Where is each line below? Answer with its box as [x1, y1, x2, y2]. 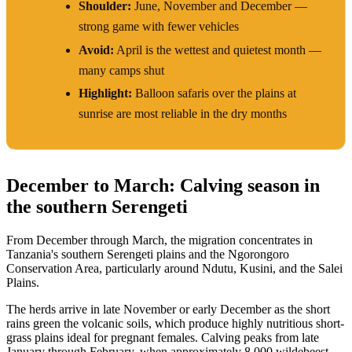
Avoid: [79, 42, 114, 57]
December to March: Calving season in [6, 174, 320, 196]
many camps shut [79, 63, 164, 77]
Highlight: [79, 86, 132, 100]
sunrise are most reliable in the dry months [79, 106, 287, 120]
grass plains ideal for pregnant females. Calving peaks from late [6, 330, 319, 344]
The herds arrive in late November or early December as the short [6, 302, 330, 316]
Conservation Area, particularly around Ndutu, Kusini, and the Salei [6, 261, 343, 275]
